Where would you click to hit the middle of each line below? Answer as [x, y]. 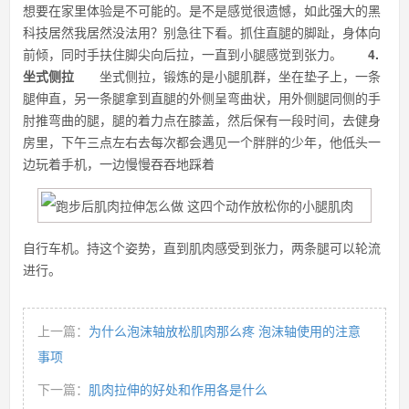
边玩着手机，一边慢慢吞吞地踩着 [119, 163]
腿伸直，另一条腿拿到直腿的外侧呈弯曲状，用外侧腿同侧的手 [202, 98]
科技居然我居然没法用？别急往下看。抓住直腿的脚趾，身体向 [202, 32]
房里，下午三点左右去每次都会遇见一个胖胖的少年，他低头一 [202, 142]
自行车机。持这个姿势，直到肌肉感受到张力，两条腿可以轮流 [202, 247]
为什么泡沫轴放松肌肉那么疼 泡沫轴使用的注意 [225, 330]
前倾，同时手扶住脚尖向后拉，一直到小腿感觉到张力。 [195, 54]
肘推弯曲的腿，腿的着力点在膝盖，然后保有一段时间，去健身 [202, 120]
